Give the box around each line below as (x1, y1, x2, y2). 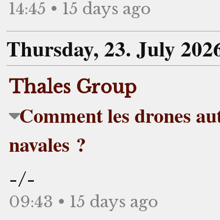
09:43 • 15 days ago (9, 192, 158, 212)
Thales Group (9, 75, 137, 98)
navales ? (9, 129, 86, 159)
